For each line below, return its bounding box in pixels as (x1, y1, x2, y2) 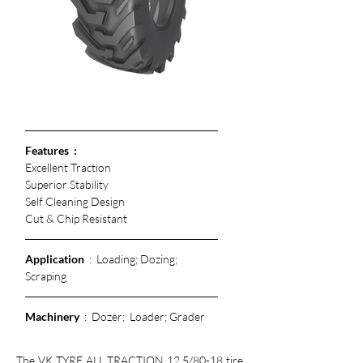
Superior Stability (25, 177, 109, 191)
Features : (25, 143, 77, 157)
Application (25, 252, 84, 266)
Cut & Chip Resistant (25, 211, 130, 225)
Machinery (25, 310, 79, 323)
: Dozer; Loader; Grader (79, 310, 205, 323)
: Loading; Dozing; (84, 252, 180, 266)
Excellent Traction (25, 160, 111, 174)
